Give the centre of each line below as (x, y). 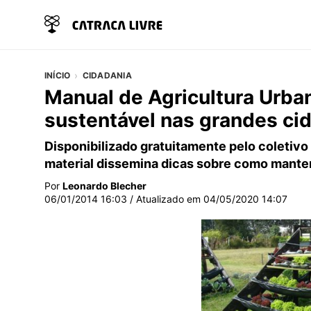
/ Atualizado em (165, 199)
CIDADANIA (107, 75)
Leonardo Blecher (104, 185)
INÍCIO (58, 75)
